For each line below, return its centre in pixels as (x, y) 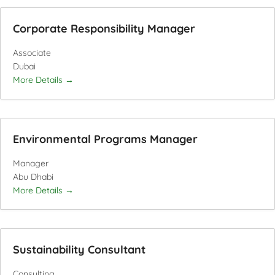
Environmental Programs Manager (105, 139)
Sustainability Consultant (79, 250)
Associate (32, 53)
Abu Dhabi (33, 177)
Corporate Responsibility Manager (104, 29)
